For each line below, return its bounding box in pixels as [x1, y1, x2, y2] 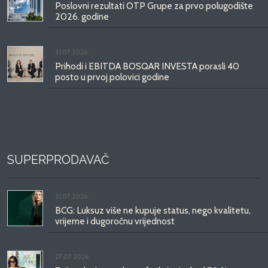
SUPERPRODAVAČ [7, 153, 109, 167]
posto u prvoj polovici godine [55, 71, 169, 83]
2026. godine [55, 10, 109, 22]
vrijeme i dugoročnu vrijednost [55, 215, 175, 227]
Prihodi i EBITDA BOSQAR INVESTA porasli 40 [55, 60, 239, 72]
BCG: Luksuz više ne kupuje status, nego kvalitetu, [55, 204, 251, 216]
